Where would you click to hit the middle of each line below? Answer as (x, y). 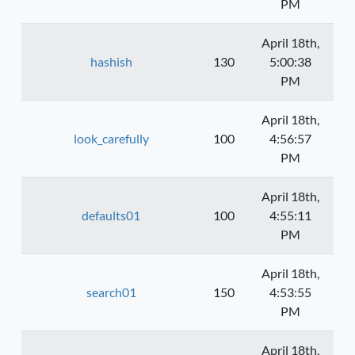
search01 (111, 292)
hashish (111, 62)
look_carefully (111, 139)
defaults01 (111, 216)
